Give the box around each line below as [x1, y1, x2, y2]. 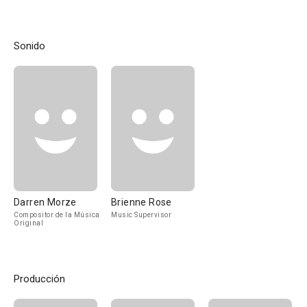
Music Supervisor [111, 211, 171, 219]
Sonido [14, 40, 45, 52]
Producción [14, 273, 65, 285]
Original [14, 219, 43, 227]
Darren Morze [14, 197, 77, 208]
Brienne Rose [111, 197, 172, 208]
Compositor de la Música [14, 211, 100, 219]
